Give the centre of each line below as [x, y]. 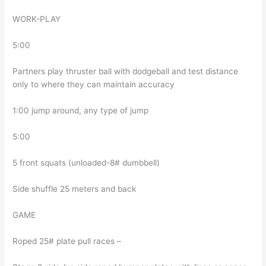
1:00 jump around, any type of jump [81, 110]
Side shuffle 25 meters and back [75, 189]
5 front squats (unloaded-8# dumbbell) [86, 162]
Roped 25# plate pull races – [67, 241]
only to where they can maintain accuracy [94, 84]
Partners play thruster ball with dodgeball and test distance [126, 71]
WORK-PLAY [37, 19]
